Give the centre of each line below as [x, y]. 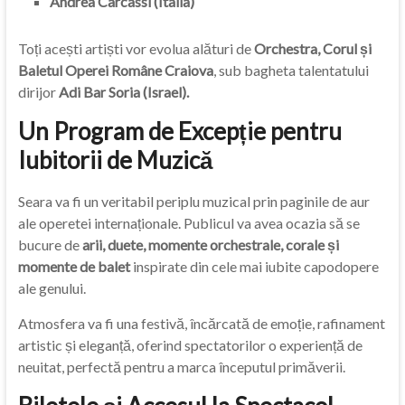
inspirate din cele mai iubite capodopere [254, 266]
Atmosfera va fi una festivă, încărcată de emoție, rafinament [201, 323]
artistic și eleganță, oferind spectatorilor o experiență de [190, 345]
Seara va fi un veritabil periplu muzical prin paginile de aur [193, 201]
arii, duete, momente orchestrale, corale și [210, 245]
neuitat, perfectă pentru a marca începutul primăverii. [181, 367]
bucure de [50, 245]
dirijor [38, 92]
